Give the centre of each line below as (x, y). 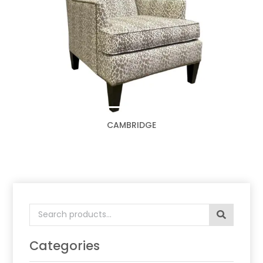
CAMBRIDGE (131, 125)
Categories (65, 246)
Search (45, 210)
